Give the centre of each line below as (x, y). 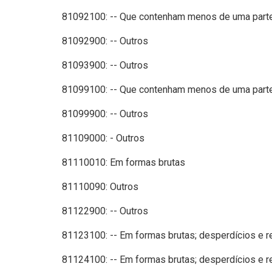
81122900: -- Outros (105, 211)
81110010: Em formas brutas (124, 162)
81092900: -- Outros (105, 41)
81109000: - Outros (103, 138)
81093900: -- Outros (105, 65)
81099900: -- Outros (105, 114)
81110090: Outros (100, 186)
